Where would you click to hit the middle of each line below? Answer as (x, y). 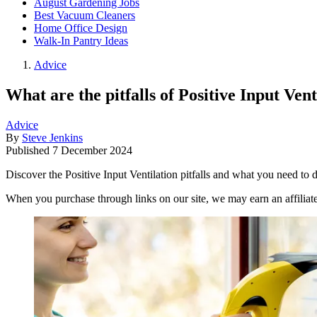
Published (29, 150)
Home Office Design (81, 28)
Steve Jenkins (52, 137)
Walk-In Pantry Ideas (81, 41)
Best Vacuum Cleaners (85, 15)
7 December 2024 (92, 150)
